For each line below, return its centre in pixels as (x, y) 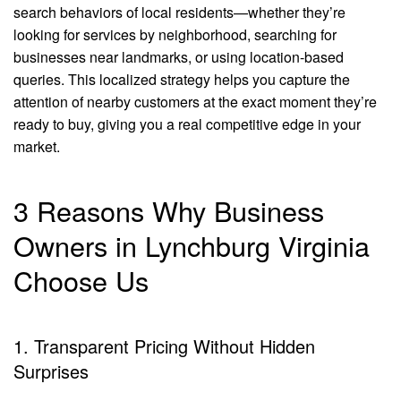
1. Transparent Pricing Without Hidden (164, 346)
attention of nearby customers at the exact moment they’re (195, 102)
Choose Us (81, 280)
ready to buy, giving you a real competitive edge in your (187, 124)
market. (37, 146)
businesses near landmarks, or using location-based (179, 57)
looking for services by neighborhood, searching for (175, 34)
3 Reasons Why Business (169, 210)
